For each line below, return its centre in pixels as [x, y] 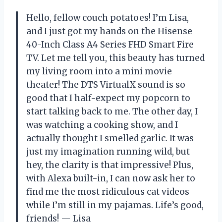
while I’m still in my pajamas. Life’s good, [115, 205]
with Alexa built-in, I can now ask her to [111, 179]
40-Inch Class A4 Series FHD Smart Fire [110, 45]
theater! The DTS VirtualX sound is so [106, 85]
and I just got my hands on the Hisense [109, 31]
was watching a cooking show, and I [102, 125]
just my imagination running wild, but [108, 152]
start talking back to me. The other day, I [112, 112]
